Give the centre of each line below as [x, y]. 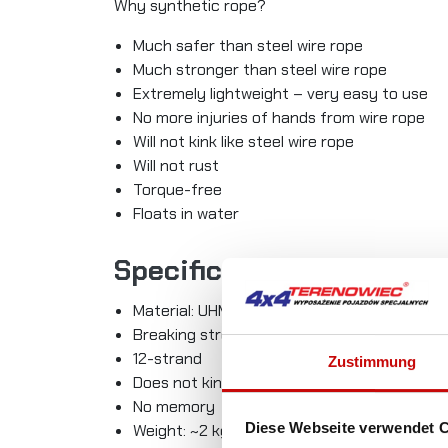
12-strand [168, 359]
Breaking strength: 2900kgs [234, 335]
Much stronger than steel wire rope [260, 70]
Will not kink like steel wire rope [244, 142]
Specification [203, 271]
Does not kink [182, 383]
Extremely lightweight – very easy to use [281, 94]
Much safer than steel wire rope [248, 46]
